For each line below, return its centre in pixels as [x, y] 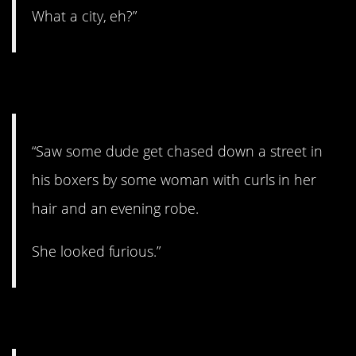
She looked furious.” [97, 251]
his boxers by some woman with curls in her [174, 179]
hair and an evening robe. [115, 208]
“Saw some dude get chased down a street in [178, 151]
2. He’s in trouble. [131, 84]
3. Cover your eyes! [142, 318]
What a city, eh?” [85, 16]
